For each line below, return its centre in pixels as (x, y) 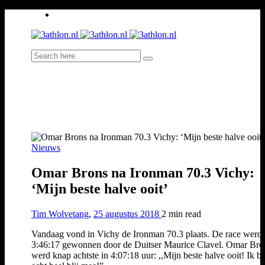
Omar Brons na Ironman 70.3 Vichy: (143, 172)
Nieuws (46, 148)
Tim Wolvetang (60, 214)
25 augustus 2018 (127, 214)
